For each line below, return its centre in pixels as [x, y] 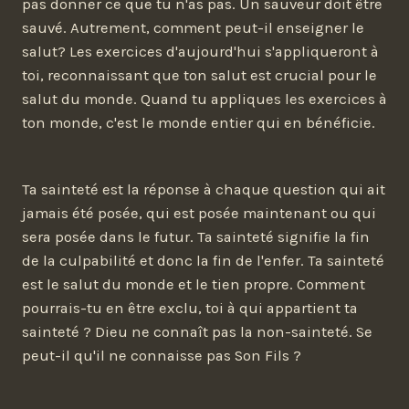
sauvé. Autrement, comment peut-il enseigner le [193, 28]
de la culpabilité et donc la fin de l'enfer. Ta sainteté [203, 260]
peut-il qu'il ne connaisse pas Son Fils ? [162, 355]
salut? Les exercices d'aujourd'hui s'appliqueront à [200, 52]
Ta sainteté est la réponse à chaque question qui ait [204, 189]
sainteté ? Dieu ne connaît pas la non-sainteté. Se [197, 331]
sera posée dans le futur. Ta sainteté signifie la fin [196, 236]
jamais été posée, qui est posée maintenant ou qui [199, 213]
